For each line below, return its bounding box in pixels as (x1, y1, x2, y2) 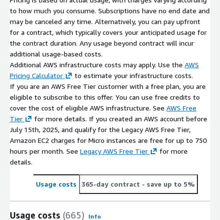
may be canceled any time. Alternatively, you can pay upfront (10, 17, 200, 26)
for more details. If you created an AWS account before (32, 114, 207, 123)
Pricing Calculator (10, 71, 63, 80)
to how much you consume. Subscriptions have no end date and (10, 6, 210, 15)
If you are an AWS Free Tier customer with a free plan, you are (10, 82, 206, 90)
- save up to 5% (140, 179, 195, 188)
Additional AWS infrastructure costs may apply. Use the (10, 60, 185, 69)
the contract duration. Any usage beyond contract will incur (10, 38, 194, 47)
